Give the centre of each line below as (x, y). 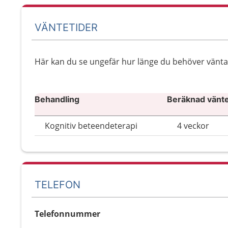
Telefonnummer (67, 214)
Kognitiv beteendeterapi (91, 126)
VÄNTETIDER (66, 27)
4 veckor (193, 126)
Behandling (57, 99)
